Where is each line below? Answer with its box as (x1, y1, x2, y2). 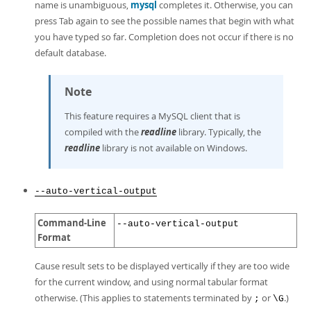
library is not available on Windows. (100, 142, 247, 154)
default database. (35, 47, 106, 59)
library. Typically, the (176, 126, 261, 138)
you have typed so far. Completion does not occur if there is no (35, 31, 294, 43)
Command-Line (37, 217, 106, 229)
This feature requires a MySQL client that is (65, 110, 240, 122)
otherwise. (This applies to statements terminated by (35, 292, 254, 304)
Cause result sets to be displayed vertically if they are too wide (35, 260, 289, 272)
